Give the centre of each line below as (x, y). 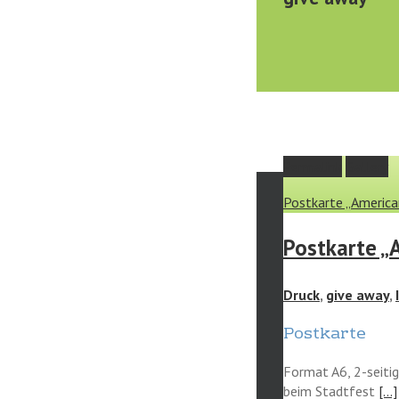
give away (358, 294)
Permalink (313, 166)
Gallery (367, 166)
